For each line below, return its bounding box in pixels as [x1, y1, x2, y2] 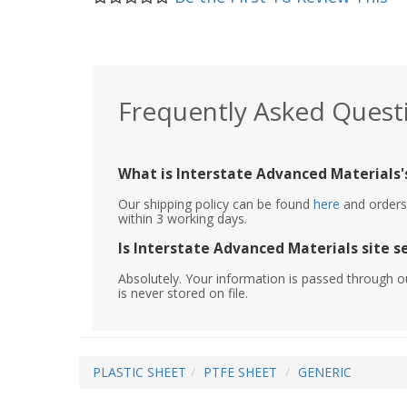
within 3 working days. [118, 209, 247, 227]
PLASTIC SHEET [93, 362, 186, 381]
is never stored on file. [118, 283, 248, 302]
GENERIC [298, 362, 352, 381]
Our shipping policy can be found [118, 194, 313, 213]
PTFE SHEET [203, 362, 277, 381]
